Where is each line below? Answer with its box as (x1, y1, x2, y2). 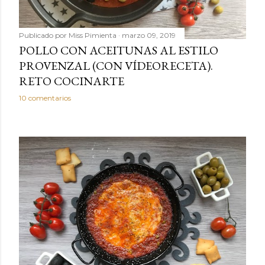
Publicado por (19, 30, 69, 40)
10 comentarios (19, 93, 71, 102)
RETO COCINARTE (19, 73, 124, 89)
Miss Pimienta (69, 30, 117, 40)
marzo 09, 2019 (122, 30, 176, 40)
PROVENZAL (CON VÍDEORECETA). (19, 57, 213, 73)
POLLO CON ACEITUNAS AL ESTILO (19, 42, 218, 58)
